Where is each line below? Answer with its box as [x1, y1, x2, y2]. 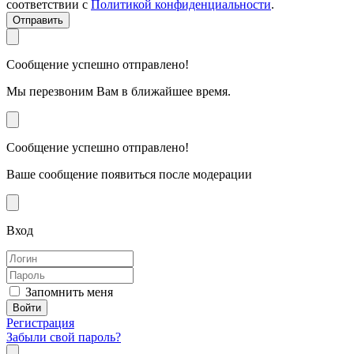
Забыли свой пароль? [6, 330, 121, 344]
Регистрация [6, 315, 74, 330]
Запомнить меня [25, 284, 113, 299]
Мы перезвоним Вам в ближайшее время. [6, 84, 231, 98]
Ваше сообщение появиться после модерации [6, 167, 252, 181]
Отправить [13, 13, 63, 26]
